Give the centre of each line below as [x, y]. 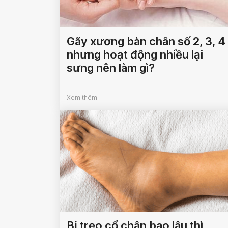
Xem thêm [82, 98]
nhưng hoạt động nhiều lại [135, 55]
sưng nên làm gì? [111, 68]
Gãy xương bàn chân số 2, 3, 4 [146, 41]
